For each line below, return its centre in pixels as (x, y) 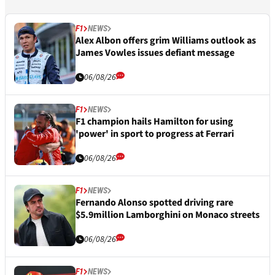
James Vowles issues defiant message (155, 52)
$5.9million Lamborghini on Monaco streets (168, 215)
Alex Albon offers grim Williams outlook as (166, 40)
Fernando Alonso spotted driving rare (154, 202)
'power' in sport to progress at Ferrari (155, 134)
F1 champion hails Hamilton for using (154, 121)
